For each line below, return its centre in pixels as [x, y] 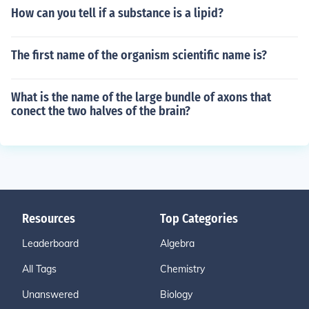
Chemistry [182, 269]
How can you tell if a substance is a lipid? [117, 13]
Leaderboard [50, 243]
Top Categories [199, 219]
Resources [49, 219]
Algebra [177, 243]
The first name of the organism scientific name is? [139, 55]
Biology [176, 295]
